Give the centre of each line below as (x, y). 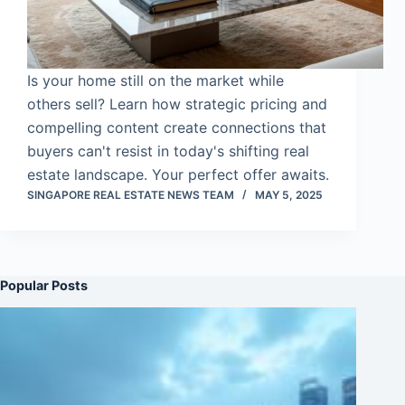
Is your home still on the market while (155, 80)
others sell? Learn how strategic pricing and (177, 104)
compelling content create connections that (177, 127)
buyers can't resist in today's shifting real (168, 151)
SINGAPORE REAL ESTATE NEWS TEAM (131, 194)
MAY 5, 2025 (289, 194)
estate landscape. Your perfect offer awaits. (178, 174)
